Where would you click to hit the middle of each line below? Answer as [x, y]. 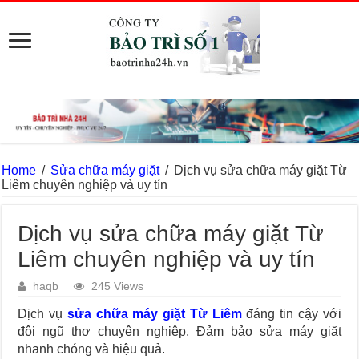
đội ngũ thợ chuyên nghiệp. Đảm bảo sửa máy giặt [179, 332]
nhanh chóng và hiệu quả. [92, 349]
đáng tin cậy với [291, 314]
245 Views [118, 287]
